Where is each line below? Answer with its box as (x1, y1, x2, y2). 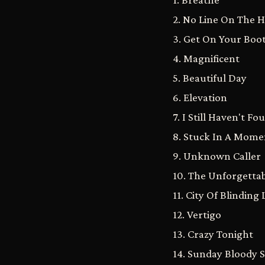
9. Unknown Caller (173, 150, 261, 162)
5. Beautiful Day (173, 72, 247, 84)
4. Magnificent (173, 52, 240, 64)
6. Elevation (173, 91, 227, 104)
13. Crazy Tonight (173, 228, 253, 240)
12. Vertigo (173, 208, 221, 221)
